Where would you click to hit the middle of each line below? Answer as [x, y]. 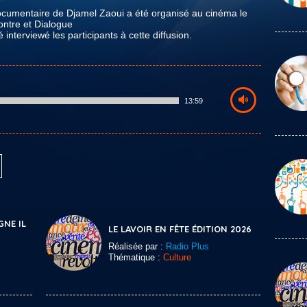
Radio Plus [187, 246]
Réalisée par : [137, 246]
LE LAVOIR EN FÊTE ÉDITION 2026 [180, 229]
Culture [177, 257]
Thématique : [136, 257]
